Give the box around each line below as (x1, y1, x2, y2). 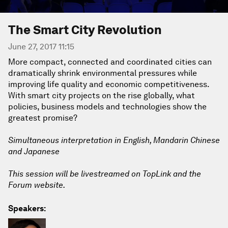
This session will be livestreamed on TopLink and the (8, 169, 201, 179)
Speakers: (8, 204, 46, 213)
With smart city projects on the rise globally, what (8, 91, 195, 100)
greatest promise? (8, 113, 77, 123)
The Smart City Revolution (8, 22, 162, 37)
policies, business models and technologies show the (8, 102, 207, 111)
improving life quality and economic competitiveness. (8, 79, 209, 89)
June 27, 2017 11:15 (8, 42, 74, 51)
